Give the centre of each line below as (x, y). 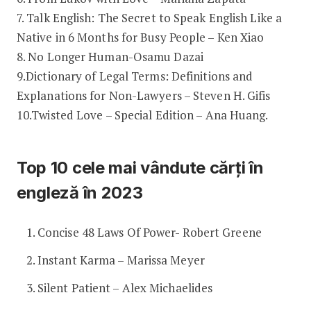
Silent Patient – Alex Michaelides (125, 287)
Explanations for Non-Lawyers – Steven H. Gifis (143, 95)
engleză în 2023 (79, 192)
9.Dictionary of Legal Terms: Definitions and (135, 76)
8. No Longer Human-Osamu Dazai (110, 56)
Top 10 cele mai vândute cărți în (140, 167)
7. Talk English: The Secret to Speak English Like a (149, 17)
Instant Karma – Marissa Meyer (121, 260)
